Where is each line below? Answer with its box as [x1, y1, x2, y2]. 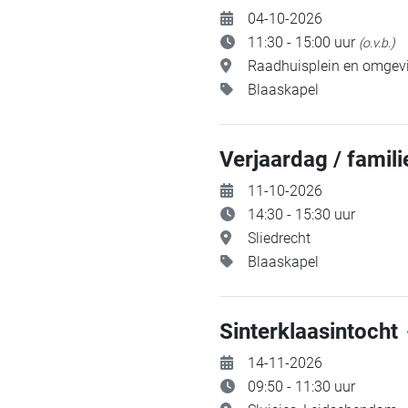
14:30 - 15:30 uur [248, 206, 355, 223]
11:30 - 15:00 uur [248, 34, 359, 51]
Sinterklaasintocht [219, 319, 403, 344]
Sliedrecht [248, 229, 311, 247]
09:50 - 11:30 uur [248, 378, 355, 395]
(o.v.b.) [359, 36, 395, 50]
